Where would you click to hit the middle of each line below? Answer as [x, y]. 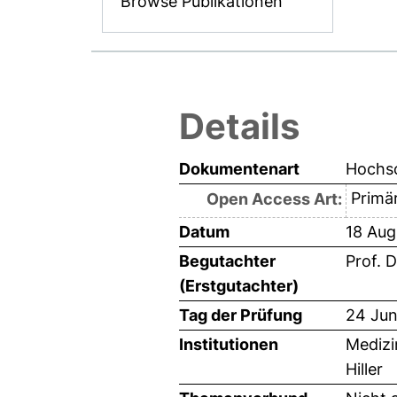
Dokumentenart [239, 168]
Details [239, 126]
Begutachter [227, 261]
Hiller [364, 369]
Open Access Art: [274, 198]
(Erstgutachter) [239, 285]
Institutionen [229, 344]
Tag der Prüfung [241, 315]
